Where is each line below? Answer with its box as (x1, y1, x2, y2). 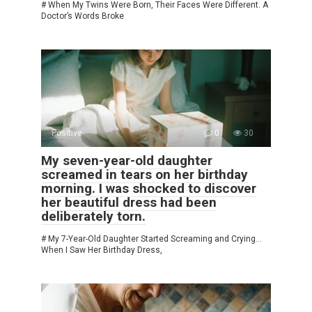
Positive (52, 127, 82, 138)
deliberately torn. (41, 208, 146, 224)
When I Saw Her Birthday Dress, (41, 244, 162, 255)
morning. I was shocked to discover (41, 180, 256, 196)
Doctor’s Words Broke (41, 10, 124, 21)
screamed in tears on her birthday (41, 166, 248, 182)
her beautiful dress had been (41, 194, 217, 210)
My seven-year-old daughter (41, 152, 212, 169)
